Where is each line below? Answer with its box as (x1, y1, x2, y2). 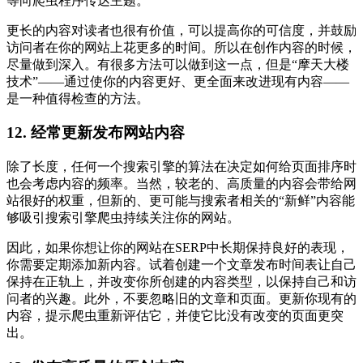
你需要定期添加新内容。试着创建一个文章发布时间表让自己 (6, 258, 357, 272)
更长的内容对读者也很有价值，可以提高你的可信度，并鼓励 (6, 23, 357, 37)
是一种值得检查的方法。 (6, 91, 149, 105)
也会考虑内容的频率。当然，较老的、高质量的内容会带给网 (6, 177, 357, 191)
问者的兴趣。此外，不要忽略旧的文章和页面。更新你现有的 (6, 292, 357, 306)
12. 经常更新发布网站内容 (6, 124, 185, 142)
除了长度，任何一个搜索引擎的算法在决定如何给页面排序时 (6, 160, 357, 174)
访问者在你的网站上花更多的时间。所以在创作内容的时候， (6, 40, 357, 54)
